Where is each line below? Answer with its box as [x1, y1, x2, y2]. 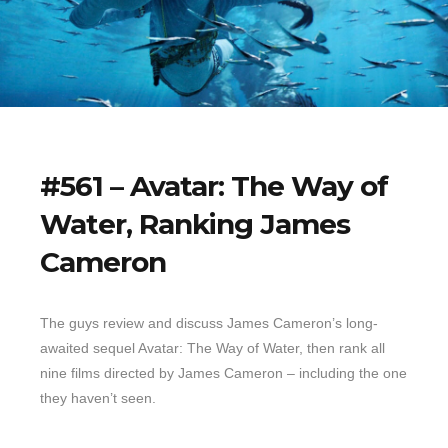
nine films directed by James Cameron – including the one [40, 365, 407, 382]
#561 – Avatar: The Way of [40, 169, 388, 204]
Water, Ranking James [40, 207, 350, 242]
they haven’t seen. [40, 390, 156, 407]
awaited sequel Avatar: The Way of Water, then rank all [40, 340, 385, 357]
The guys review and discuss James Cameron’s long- [40, 315, 378, 332]
